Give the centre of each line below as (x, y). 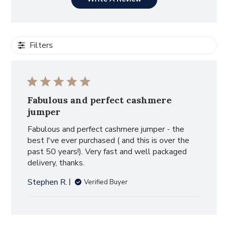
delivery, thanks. (56, 163)
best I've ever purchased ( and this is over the (109, 140)
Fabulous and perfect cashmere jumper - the (106, 129)
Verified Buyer (106, 182)
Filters (41, 45)
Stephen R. (48, 182)
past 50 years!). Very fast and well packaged (107, 151)
